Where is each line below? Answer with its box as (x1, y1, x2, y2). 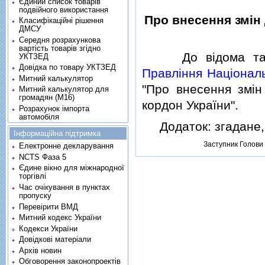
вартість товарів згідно (19, 43, 101, 53)
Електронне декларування (19, 141, 114, 151)
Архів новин (19, 245, 62, 255)
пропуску (19, 190, 52, 200)
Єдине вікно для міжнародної (19, 163, 125, 173)
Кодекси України (19, 224, 78, 233)
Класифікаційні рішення (19, 16, 104, 25)
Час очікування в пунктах (19, 182, 111, 192)
